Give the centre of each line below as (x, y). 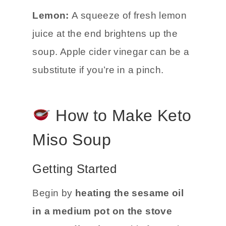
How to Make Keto (121, 115)
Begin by (52, 193)
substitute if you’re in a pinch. (98, 70)
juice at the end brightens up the (105, 33)
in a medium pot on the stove (102, 211)
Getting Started (75, 168)
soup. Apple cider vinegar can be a (111, 51)
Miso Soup (72, 139)
